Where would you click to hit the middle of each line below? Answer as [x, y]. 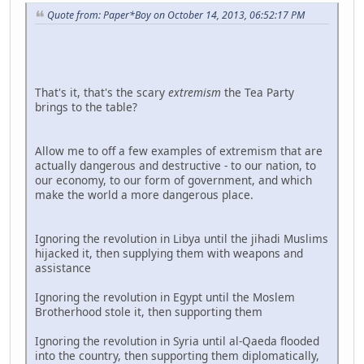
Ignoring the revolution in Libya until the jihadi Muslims [182, 238]
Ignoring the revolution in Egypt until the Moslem [165, 297]
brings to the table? [86, 106]
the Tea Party [258, 92]
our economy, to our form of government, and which [173, 180]
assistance [63, 267]
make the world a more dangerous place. [144, 194]
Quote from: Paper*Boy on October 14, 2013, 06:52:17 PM [176, 15]
